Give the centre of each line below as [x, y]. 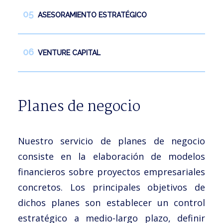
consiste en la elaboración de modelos [111, 156]
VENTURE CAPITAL [69, 53]
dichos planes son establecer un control [111, 203]
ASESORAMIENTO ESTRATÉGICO [92, 15]
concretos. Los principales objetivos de [111, 187]
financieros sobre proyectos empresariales [111, 172]
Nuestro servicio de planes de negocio [111, 141]
